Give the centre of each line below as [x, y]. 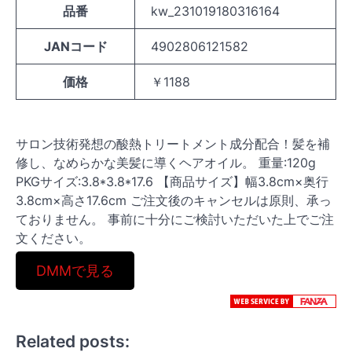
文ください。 [53, 238]
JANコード [75, 46]
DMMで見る [75, 271]
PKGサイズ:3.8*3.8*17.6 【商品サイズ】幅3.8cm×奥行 [172, 181]
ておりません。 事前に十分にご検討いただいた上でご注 [175, 219]
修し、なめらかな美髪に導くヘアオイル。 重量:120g [166, 163]
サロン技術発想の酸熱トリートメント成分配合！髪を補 [173, 144]
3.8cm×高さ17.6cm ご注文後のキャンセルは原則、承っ [174, 200]
